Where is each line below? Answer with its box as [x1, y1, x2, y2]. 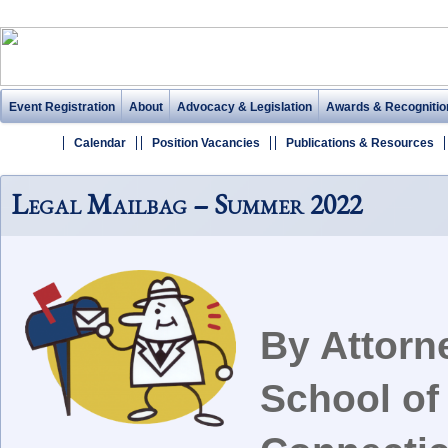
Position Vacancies [152, 136, 260, 150]
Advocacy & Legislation [177, 100, 312, 114]
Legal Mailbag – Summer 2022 [11, 186, 362, 222]
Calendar [74, 136, 126, 150]
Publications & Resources [286, 136, 434, 150]
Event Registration [9, 100, 115, 114]
